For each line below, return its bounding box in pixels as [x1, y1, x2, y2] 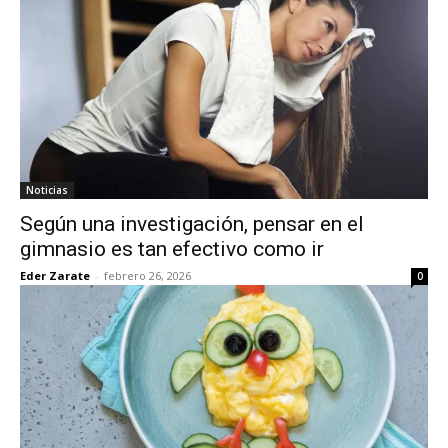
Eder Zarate [20, 268, 90, 283]
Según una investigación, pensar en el [20, 212, 364, 236]
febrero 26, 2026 [104, 268, 191, 283]
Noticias [26, 183, 68, 197]
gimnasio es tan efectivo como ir [20, 237, 324, 261]
